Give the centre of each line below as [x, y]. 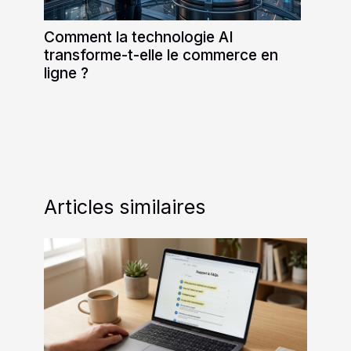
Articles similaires [125, 206]
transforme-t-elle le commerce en [161, 54]
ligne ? [66, 72]
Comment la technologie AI [139, 36]
